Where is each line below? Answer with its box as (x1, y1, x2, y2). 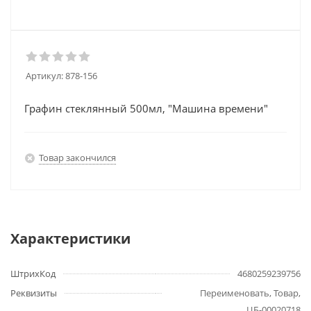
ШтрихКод (10, 267, 56, 280)
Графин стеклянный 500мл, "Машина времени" (24, 101, 268, 115)
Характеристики (10, 229, 131, 248)
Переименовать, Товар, (200, 287, 301, 299)
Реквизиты (10, 287, 57, 299)
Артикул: (26, 69, 63, 82)
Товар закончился (39, 151, 116, 164)
